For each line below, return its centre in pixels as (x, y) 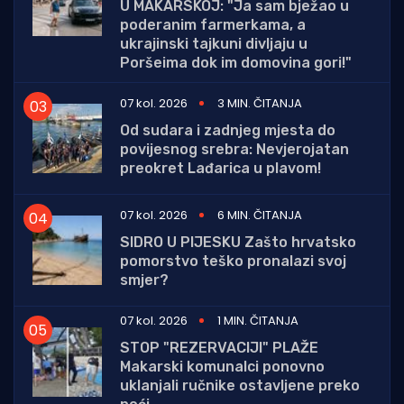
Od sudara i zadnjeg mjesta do (228, 131)
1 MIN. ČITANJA (258, 321)
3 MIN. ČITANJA (260, 104)
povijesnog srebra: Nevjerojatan (234, 150)
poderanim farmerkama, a (213, 25)
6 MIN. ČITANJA (260, 216)
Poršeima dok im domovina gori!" (236, 63)
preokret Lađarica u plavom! (220, 169)
